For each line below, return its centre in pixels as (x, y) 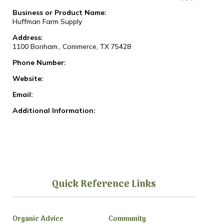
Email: (22, 95)
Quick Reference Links (104, 185)
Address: (27, 38)
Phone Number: (39, 63)
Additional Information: (54, 111)
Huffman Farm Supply (47, 22)
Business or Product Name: (59, 13)
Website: (28, 79)
